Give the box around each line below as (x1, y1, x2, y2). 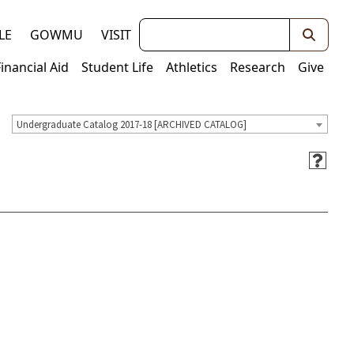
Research (230, 58, 285, 76)
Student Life (81, 58, 153, 76)
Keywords (138, 19, 198, 37)
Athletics (166, 58, 217, 76)
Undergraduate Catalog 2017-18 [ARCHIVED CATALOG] (17, 118, 247, 132)
